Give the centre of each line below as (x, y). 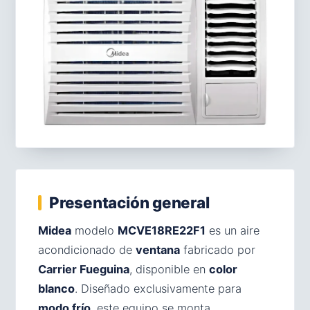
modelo (94, 230)
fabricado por (218, 249)
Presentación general (129, 202)
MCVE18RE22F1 (162, 230)
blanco (56, 288)
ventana (158, 249)
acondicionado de (87, 249)
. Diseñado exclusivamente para (158, 288)
